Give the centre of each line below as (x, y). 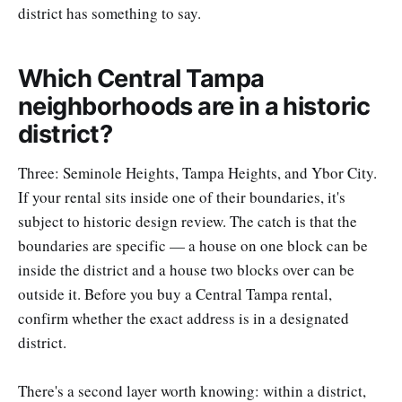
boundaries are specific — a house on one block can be (193, 245)
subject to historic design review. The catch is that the (188, 221)
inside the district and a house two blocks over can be (186, 269)
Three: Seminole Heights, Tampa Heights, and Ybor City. (197, 172)
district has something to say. (109, 13)
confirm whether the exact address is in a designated (184, 318)
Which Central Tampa (141, 78)
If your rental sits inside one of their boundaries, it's (182, 197)
